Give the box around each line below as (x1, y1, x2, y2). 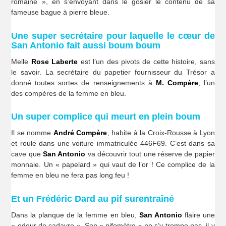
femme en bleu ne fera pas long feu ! (11, 171, 130, 180)
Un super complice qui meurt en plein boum (11, 111, 201, 122)
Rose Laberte (31, 57, 78, 66)
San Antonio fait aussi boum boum (11, 40, 161, 50)
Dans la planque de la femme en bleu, (11, 210, 139, 219)
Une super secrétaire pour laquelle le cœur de (11, 30, 215, 41)
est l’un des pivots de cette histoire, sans (78, 57, 215, 66)
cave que (11, 150, 43, 158)
